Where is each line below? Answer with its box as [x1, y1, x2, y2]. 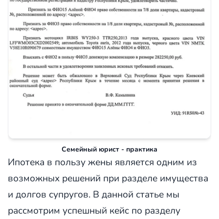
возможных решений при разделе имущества [8, 172, 208, 185]
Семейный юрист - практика [62, 145, 157, 154]
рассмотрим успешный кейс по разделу [8, 204, 180, 217]
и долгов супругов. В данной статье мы [8, 188, 179, 201]
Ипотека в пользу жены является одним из [8, 156, 197, 169]
